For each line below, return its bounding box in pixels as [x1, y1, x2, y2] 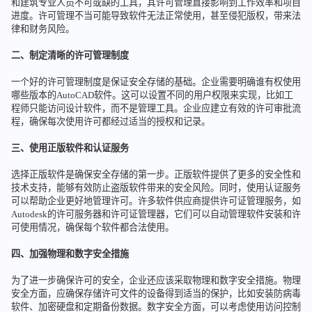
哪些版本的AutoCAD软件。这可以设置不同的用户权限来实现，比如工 [10, 90, 293, 101]
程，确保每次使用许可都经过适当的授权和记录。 [10, 116, 210, 127]
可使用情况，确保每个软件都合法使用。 [10, 222, 174, 233]
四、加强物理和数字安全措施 [10, 249, 129, 260]
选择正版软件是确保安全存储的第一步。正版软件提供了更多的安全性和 [10, 169, 301, 180]
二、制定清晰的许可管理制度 [10, 50, 129, 61]
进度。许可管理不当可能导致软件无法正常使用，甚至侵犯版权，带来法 [10, 10, 301, 22]
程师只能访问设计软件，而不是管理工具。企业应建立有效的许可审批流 [10, 103, 301, 114]
